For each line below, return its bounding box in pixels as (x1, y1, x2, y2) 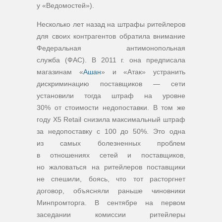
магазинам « (37, 68, 83, 76)
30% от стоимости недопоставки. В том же (37, 104, 185, 111)
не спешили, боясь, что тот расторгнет (37, 175, 185, 183)
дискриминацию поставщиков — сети (37, 80, 185, 88)
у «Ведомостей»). (37, 1, 94, 9)
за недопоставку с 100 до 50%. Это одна (37, 127, 185, 135)
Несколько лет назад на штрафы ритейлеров (37, 20, 185, 28)
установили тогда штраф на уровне (37, 92, 185, 100)
